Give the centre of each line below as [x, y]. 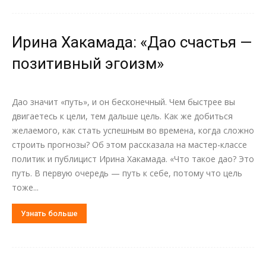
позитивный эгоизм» [88, 64]
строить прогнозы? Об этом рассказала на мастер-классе [129, 145]
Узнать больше [49, 213]
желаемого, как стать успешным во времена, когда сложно [133, 130]
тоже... [25, 187]
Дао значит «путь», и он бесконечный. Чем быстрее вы [123, 102]
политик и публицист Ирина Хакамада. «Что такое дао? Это [133, 159]
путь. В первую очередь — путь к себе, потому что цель [127, 173]
